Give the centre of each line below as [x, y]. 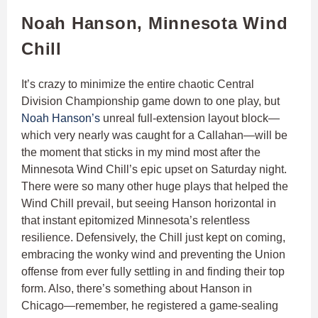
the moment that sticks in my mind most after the [141, 153]
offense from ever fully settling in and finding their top [153, 272]
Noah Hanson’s [61, 119]
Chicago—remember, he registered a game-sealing [150, 306]
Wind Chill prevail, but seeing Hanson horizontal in [149, 204]
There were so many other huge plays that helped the [155, 187]
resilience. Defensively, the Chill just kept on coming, [153, 238]
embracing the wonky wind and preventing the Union [153, 255]
